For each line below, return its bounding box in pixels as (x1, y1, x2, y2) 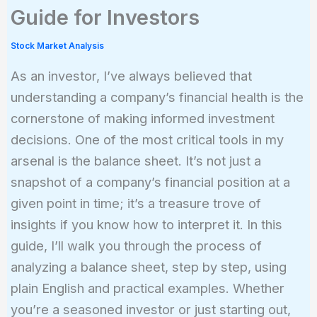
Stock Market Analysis (10, 40, 104, 51)
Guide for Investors (10, 4, 200, 30)
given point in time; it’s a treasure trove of (10, 195, 261, 211)
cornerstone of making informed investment (10, 110, 275, 126)
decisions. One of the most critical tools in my (10, 131, 284, 147)
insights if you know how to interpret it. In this (10, 216, 282, 232)
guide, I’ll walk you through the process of (10, 237, 262, 253)
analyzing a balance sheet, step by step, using (10, 258, 287, 275)
